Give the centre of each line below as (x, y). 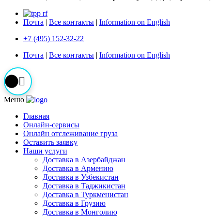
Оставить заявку (50, 142)
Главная (36, 116)
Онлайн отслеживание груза (70, 133)
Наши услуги (45, 151)
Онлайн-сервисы (51, 124)
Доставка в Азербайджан (84, 159)
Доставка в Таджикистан (84, 186)
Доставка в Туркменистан (85, 194)
